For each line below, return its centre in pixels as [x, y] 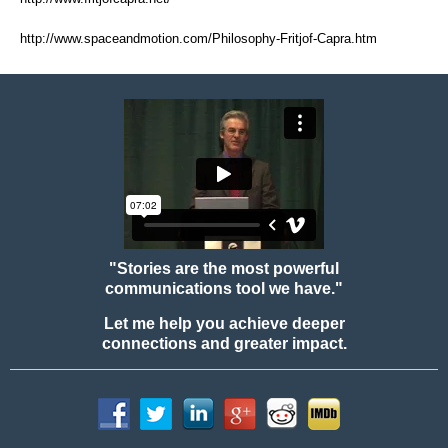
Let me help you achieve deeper [224, 323]
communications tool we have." [224, 288]
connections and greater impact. [224, 343]
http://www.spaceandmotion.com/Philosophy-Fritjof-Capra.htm [198, 38]
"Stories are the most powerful [224, 268]
